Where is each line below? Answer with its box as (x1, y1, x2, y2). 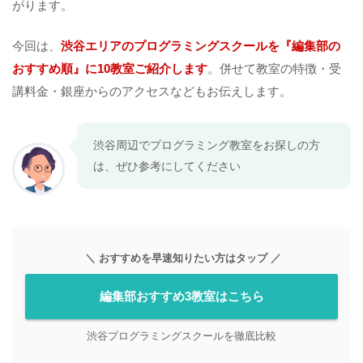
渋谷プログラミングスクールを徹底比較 (87, 330, 276, 343)
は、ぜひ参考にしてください (93, 160, 241, 173)
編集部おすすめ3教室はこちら (99, 290, 264, 304)
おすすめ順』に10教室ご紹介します (12, 62, 207, 76)
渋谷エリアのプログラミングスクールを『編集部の (61, 40, 340, 53)
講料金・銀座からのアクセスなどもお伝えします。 (12, 85, 292, 99)
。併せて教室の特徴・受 (207, 62, 341, 76)
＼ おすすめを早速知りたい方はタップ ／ (82, 252, 281, 265)
